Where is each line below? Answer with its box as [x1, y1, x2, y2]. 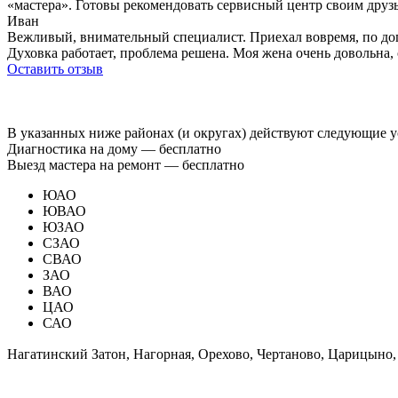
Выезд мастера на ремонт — [7, 157, 182, 173]
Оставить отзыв [7, 61, 103, 77]
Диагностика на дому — [7, 141, 159, 157]
